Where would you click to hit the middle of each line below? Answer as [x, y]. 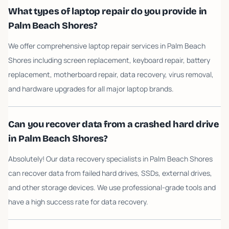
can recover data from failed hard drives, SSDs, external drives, [110, 173]
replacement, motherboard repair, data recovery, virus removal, [111, 74]
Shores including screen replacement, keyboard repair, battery [109, 60]
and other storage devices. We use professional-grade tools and [112, 187]
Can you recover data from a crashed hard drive [114, 124]
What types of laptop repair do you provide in [108, 11]
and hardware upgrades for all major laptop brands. [91, 89]
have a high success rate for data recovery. [78, 202]
